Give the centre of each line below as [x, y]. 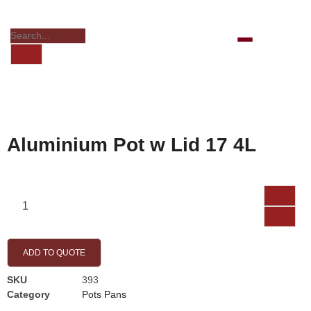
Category [28, 295]
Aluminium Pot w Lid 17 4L [132, 145]
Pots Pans [104, 295]
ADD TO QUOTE [54, 253]
